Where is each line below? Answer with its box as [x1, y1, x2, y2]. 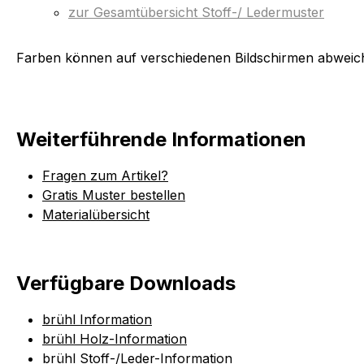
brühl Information [42, 310, 152, 327]
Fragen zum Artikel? [42, 167, 168, 184]
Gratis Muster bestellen [42, 186, 185, 203]
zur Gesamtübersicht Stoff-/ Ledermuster [68, 3, 324, 20]
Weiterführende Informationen [16, 127, 306, 151]
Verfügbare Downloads [16, 271, 236, 295]
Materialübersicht [42, 206, 149, 223]
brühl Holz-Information [42, 330, 187, 347]
